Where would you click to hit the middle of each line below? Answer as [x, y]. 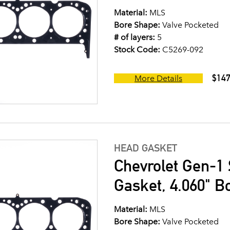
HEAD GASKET [146, 148]
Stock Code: [137, 50]
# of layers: [135, 37]
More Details [158, 78]
